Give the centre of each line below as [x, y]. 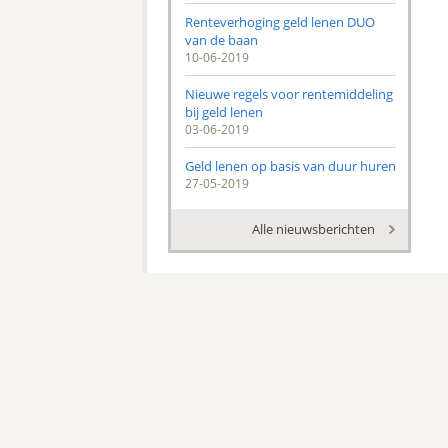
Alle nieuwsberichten [313, 229]
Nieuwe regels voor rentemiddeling [288, 94]
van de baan [221, 40]
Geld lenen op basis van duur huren [290, 166]
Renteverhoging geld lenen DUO [279, 22]
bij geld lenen [223, 112]
